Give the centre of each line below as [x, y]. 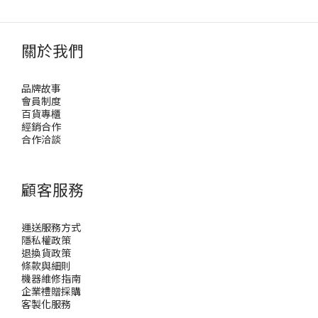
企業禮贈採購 [51, 291]
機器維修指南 [51, 278]
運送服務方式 [51, 227]
